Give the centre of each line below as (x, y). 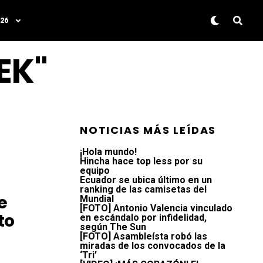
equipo (95, 171)
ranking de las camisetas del (143, 189)
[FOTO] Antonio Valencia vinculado (156, 208)
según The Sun (113, 227)
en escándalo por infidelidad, (143, 218)
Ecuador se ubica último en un (146, 180)
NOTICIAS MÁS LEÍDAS (148, 130)
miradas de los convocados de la (153, 246)
